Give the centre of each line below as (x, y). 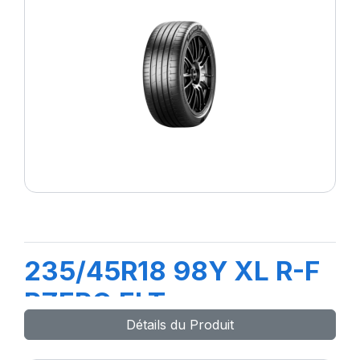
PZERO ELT (95, 302)
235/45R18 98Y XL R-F (172, 271)
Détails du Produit (180, 325)
